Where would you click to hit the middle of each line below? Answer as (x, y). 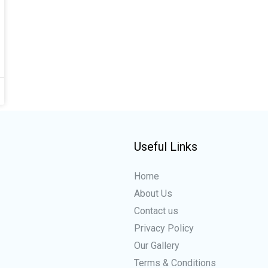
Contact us (156, 211)
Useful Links (166, 146)
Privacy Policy (164, 228)
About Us (153, 193)
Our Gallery (157, 245)
